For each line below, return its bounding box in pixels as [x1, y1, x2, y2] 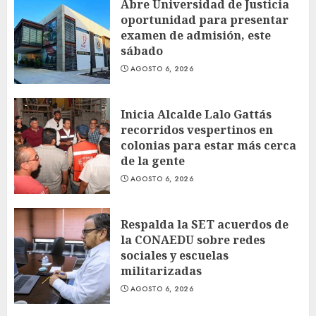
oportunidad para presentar [121, 11, 288, 28]
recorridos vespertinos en [121, 121, 273, 138]
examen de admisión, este [121, 27, 271, 43]
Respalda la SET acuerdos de [121, 216, 288, 232]
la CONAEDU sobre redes [121, 231, 265, 248]
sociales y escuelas [121, 247, 229, 263]
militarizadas [121, 262, 202, 279]
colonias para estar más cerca [121, 137, 296, 153]
